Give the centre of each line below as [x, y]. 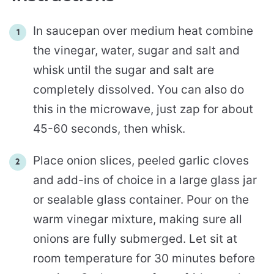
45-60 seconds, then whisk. [109, 128]
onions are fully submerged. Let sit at [135, 239]
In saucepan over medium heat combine [143, 31]
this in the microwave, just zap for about [143, 109]
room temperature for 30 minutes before [144, 258]
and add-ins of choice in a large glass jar [145, 180]
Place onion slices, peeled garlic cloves [141, 160]
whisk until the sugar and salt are [124, 70]
